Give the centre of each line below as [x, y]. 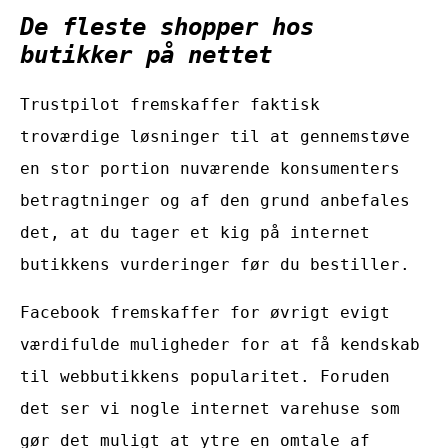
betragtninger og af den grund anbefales [215, 200]
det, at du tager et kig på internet [195, 232]
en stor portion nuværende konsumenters [210, 168]
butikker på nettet [146, 54]
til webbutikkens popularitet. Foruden [205, 376]
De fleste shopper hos [167, 26]
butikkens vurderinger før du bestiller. [215, 264]
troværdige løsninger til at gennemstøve [215, 136]
